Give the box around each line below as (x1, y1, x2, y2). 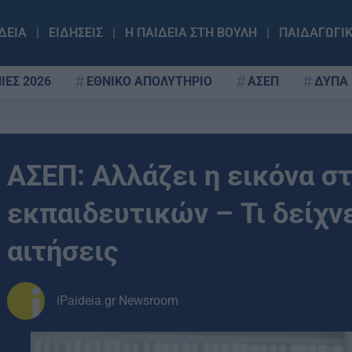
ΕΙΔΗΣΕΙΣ (48, 25, 103, 40)
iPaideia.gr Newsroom (57, 293, 178, 308)
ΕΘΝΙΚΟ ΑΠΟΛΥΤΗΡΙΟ (86, 73, 212, 89)
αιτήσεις (7, 235, 119, 268)
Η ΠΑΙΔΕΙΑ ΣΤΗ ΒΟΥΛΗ (124, 25, 257, 40)
